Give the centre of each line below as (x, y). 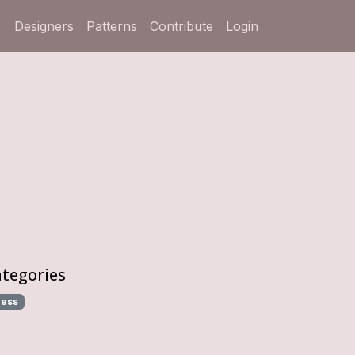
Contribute (181, 26)
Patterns (112, 26)
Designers (44, 26)
